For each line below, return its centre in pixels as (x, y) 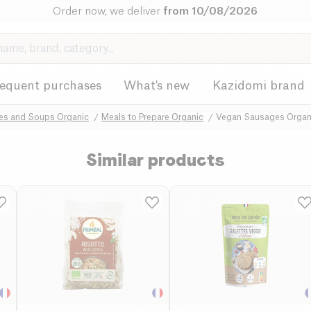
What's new (157, 86)
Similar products (155, 160)
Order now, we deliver (108, 11)
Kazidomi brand (258, 86)
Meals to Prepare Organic (152, 117)
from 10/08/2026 (211, 11)
